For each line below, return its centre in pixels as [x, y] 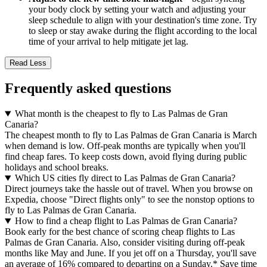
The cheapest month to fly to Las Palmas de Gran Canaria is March [131, 135]
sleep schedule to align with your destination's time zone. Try [143, 20]
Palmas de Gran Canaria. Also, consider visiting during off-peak [125, 243]
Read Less [28, 63]
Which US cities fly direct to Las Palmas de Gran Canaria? [125, 178]
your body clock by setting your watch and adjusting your [137, 9]
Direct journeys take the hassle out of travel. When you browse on [129, 189]
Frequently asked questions [88, 89]
